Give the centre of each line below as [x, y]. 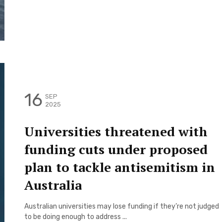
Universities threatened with [116, 131]
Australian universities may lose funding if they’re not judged [122, 206]
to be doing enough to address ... [76, 217]
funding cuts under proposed [116, 149]
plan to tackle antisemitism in [120, 167]
